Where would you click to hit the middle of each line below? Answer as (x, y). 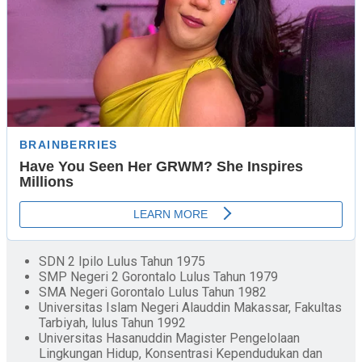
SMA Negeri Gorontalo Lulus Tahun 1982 (153, 292)
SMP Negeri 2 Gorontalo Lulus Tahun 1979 (158, 276)
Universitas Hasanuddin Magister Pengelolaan (169, 338)
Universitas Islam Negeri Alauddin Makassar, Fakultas (190, 307)
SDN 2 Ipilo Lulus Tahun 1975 (122, 261)
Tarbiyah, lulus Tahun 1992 (112, 322)
